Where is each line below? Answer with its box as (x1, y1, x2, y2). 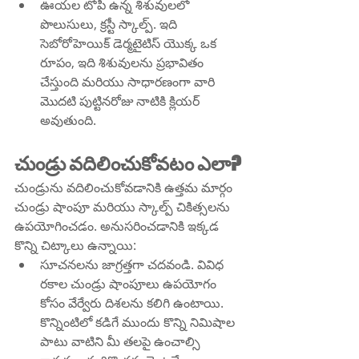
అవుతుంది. (40, 111, 96, 130)
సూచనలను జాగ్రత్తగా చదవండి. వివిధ (40, 256, 227, 274)
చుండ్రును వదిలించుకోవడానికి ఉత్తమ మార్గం (14, 179, 236, 197)
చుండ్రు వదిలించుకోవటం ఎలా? (14, 151, 241, 175)
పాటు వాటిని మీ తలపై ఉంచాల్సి (40, 333, 204, 351)
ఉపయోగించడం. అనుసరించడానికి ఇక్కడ (14, 217, 222, 236)
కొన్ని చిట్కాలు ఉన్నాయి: (14, 236, 136, 255)
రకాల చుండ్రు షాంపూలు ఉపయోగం (40, 275, 220, 293)
